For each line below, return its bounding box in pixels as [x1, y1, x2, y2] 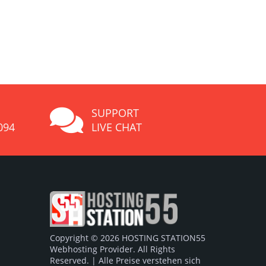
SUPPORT [91, 105, 139, 120]
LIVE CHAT [91, 119, 142, 134]
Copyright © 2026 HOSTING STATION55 [49, 232, 205, 243]
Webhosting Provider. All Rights [49, 243, 175, 255]
